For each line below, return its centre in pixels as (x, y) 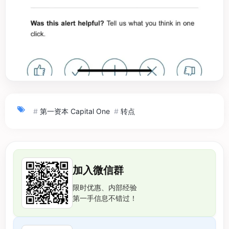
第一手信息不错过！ (105, 198)
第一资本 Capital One (75, 111)
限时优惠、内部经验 (105, 187)
